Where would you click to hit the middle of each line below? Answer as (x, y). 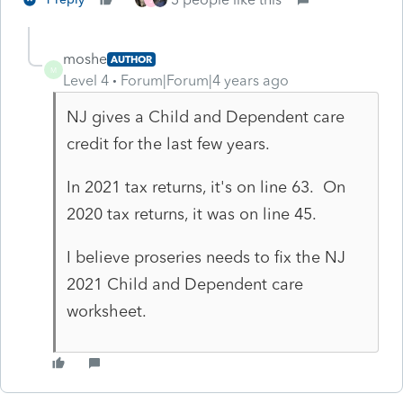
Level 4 (86, 80)
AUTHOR (131, 59)
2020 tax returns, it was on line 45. (191, 214)
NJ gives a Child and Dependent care (205, 116)
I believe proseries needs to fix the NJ (206, 257)
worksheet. (106, 311)
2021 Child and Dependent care (184, 284)
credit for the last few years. (168, 143)
